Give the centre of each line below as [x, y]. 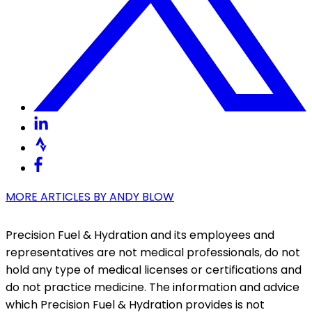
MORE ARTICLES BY [57, 196]
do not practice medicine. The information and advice [153, 287]
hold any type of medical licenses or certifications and [154, 270]
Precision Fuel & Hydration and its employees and [140, 235]
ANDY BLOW [142, 196]
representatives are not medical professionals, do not [153, 252]
